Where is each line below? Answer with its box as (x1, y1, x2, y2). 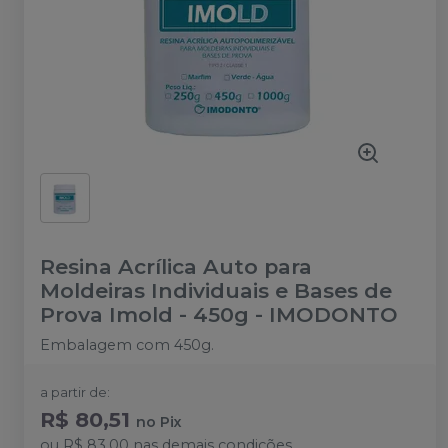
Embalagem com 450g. (40, 336, 214, 354)
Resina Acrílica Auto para (40, 254, 312, 279)
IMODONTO (269, 302, 398, 327)
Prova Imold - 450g (40, 302, 249, 327)
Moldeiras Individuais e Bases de (40, 278, 392, 303)
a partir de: (40, 385, 110, 400)
